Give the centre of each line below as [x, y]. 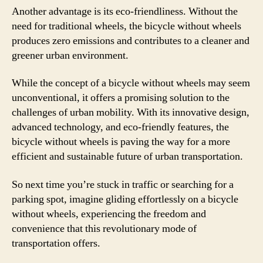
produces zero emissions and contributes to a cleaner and [131, 41]
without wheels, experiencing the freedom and [109, 214]
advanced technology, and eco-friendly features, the [120, 127]
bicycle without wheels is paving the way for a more [121, 142]
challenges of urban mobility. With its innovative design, [131, 112]
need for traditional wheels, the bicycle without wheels [127, 26]
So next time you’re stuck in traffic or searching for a [123, 184]
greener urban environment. [70, 55]
